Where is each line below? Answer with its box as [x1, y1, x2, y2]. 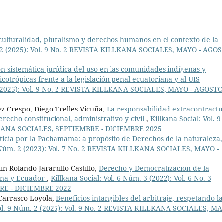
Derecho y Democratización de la [99, 164, 209, 173]
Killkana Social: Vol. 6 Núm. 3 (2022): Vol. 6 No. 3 [51, 173, 211, 183]
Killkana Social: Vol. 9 [150, 114, 221, 124]
